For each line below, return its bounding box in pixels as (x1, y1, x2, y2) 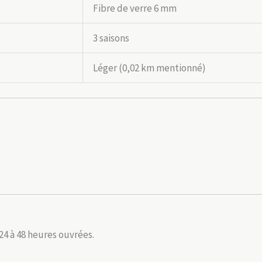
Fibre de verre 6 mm (93, 1, 177, 15)
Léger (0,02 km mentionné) (93, 61, 206, 74)
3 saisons (93, 31, 129, 44)
